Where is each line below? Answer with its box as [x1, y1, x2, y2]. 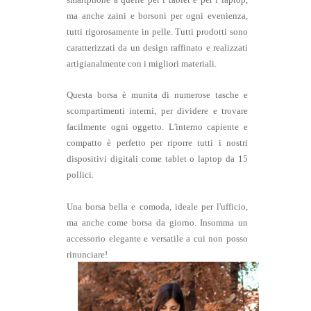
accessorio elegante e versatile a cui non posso [67, 234, 248, 244]
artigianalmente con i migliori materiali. [67, 59, 217, 69]
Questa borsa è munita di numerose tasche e [67, 90, 248, 101]
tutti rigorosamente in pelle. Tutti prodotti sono [67, 27, 248, 37]
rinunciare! [67, 250, 108, 260]
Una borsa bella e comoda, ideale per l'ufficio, [67, 202, 248, 212]
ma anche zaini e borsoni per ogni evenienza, [67, 11, 248, 22]
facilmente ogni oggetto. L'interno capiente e [67, 122, 248, 133]
